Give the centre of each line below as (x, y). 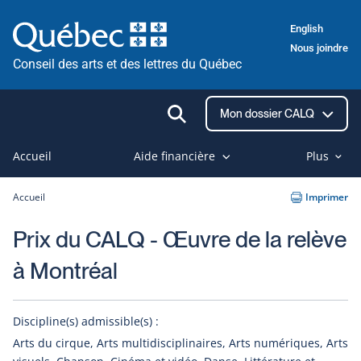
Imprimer (327, 197)
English (307, 29)
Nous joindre (319, 48)
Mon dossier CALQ (268, 114)
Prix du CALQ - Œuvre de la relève (180, 239)
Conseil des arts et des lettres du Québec (127, 64)
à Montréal (65, 271)
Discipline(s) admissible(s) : (86, 321)
